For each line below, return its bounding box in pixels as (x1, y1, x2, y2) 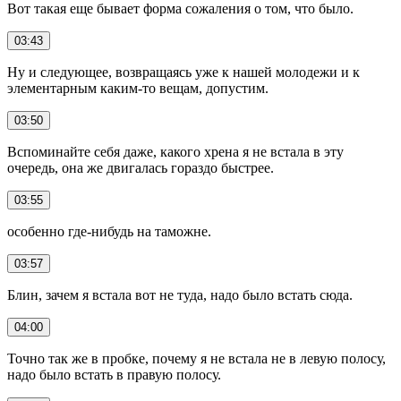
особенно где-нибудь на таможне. (7, 223, 211, 239)
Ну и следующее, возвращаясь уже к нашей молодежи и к (7, 64, 360, 80)
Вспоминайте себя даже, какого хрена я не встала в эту (7, 143, 344, 159)
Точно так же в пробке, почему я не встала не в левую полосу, (7, 350, 386, 366)
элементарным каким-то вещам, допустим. (7, 80, 269, 96)
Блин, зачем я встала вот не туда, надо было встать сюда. (7, 286, 353, 303)
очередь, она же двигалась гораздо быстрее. (7, 159, 274, 175)
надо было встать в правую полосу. (7, 366, 221, 382)
